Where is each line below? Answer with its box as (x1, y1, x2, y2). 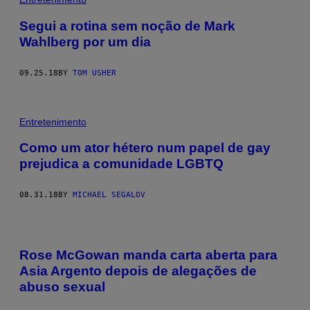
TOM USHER (73, 68, 116, 77)
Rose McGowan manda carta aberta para (19, 247, 277, 262)
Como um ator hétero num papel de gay (19, 140, 271, 156)
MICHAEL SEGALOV (73, 190, 145, 200)
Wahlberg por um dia (19, 34, 151, 49)
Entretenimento (19, 116, 86, 127)
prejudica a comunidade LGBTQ (19, 156, 224, 172)
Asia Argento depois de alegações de (19, 263, 257, 278)
